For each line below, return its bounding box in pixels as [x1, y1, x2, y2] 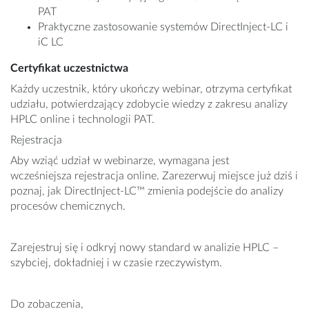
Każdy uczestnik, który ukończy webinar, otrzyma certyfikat [10, 83, 292, 95]
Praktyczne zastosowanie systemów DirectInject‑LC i [38, 21, 288, 33]
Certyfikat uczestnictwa [10, 63, 128, 74]
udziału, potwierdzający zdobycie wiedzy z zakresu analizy [10, 99, 288, 110]
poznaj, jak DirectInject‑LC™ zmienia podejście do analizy [10, 186, 283, 197]
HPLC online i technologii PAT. [10, 114, 154, 126]
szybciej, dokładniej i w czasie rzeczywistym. [10, 257, 222, 269]
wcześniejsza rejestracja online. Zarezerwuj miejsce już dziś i [10, 170, 298, 182]
